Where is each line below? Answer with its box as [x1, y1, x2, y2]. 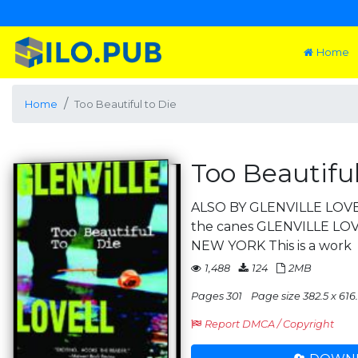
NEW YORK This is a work [191, 238, 352, 253]
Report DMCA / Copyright [205, 318, 334, 330]
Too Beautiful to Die [74, 98, 177, 110]
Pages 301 [191, 290, 242, 302]
